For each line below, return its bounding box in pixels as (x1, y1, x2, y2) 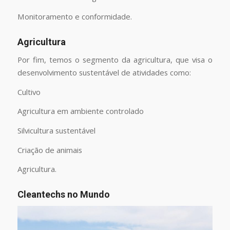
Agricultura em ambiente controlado (17, 106, 144, 117)
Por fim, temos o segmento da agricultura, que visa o (17, 54, 213, 65)
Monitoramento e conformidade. (17, 11, 132, 22)
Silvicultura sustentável (17, 125, 95, 136)
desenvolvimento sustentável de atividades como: (17, 67, 191, 78)
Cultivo (17, 86, 41, 97)
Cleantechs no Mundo (17, 189, 110, 200)
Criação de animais (17, 144, 82, 155)
